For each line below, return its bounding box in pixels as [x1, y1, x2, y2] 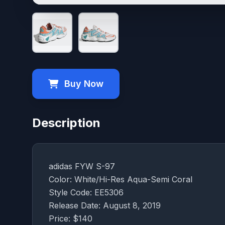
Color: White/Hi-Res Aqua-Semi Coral [49, 174, 192, 184]
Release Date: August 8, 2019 [49, 200, 161, 210]
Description [32, 115, 100, 130]
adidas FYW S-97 [49, 161, 115, 171]
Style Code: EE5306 [49, 187, 124, 197]
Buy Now [64, 78, 103, 89]
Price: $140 [49, 213, 92, 223]
